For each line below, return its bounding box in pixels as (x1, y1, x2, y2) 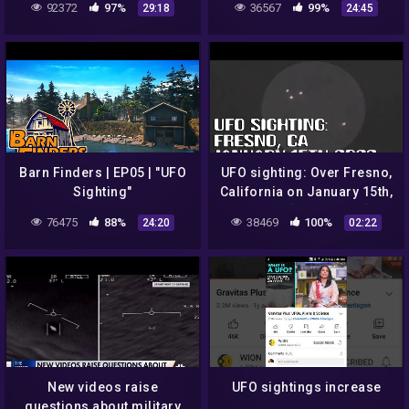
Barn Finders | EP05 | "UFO (19, 165, 186, 181)
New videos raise (47, 380, 158, 395)
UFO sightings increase (231, 380, 382, 395)
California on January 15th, (219, 184, 393, 200)
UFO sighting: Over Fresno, (220, 165, 393, 181)
